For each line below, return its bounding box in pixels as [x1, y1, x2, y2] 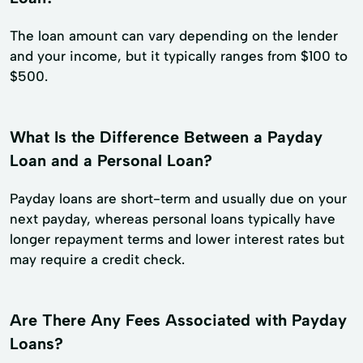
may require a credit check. [10, 251, 185, 268]
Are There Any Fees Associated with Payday [10, 310, 347, 331]
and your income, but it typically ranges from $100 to [10, 48, 348, 65]
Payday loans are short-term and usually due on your [10, 190, 347, 207]
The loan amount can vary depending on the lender [10, 28, 338, 45]
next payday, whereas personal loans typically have [10, 211, 335, 228]
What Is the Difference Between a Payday [10, 127, 322, 147]
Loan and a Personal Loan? [10, 151, 212, 171]
